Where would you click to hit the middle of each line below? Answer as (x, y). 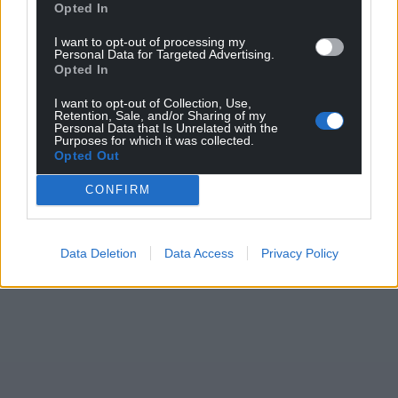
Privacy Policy (299, 253)
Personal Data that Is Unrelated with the (166, 127)
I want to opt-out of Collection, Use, (153, 103)
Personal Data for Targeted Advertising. (164, 54)
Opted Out (87, 155)
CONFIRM (118, 190)
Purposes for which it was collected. (154, 140)
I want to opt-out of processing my (150, 41)
